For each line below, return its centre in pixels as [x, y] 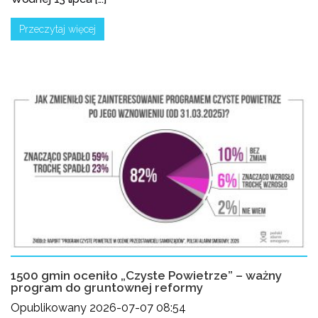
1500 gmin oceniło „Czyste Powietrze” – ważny [146, 276]
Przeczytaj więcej [57, 29]
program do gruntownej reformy [107, 288]
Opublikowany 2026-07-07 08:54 [98, 308]
